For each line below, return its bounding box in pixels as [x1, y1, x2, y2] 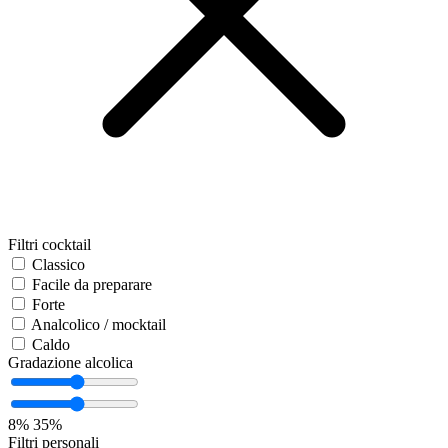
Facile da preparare [32, 276, 152, 294]
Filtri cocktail [8, 236, 91, 254]
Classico [32, 256, 85, 274]
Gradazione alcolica [8, 354, 133, 372]
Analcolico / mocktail [31, 316, 166, 334]
